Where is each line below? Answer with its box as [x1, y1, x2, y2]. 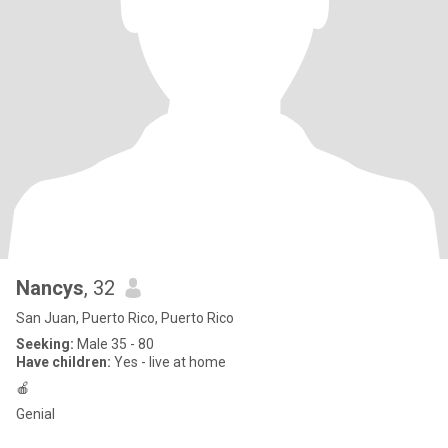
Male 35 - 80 [74, 336, 154, 352]
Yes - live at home [111, 354, 226, 370]
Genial [16, 406, 55, 422]
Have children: [16, 354, 111, 370]
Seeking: [16, 336, 74, 352]
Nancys [16, 276, 84, 300]
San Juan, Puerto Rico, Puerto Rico [16, 310, 234, 326]
